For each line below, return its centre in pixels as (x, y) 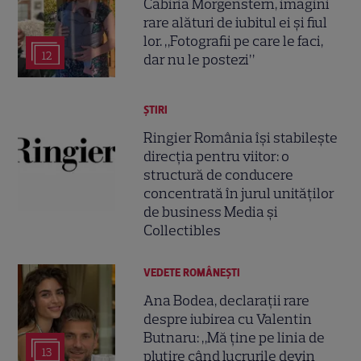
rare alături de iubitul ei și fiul (236, 23)
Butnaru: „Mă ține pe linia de (234, 338)
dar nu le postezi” (199, 60)
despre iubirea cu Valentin (228, 320)
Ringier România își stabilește (241, 138)
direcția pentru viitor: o (217, 157)
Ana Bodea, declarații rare (227, 301)
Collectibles (183, 231)
